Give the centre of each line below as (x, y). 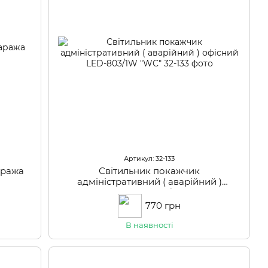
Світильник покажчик (150, 170)
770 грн (163, 205)
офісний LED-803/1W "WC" (149, 192)
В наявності (149, 225)
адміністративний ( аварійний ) (149, 181)
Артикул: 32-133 (150, 158)
